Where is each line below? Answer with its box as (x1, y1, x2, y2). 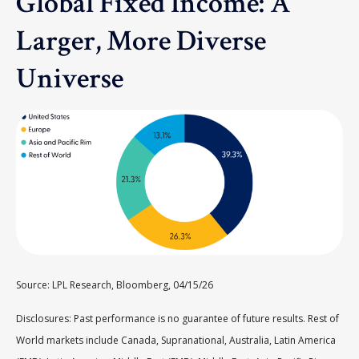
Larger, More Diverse (15, 22, 266, 60)
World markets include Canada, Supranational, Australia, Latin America (16, 333, 336, 348)
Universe (15, 60, 123, 98)
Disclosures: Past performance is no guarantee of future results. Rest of (16, 312, 339, 326)
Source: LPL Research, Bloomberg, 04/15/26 (16, 278, 216, 292)
